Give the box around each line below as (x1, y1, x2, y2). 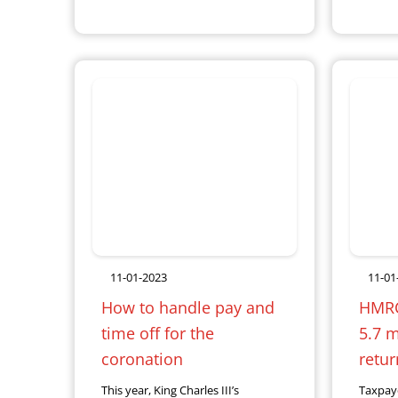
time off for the (101, 322, 214, 344)
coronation (101, 348, 190, 370)
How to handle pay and (101, 297, 275, 318)
